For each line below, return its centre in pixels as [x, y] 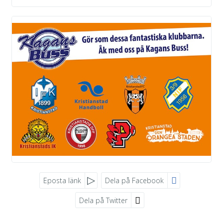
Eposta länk [62, 180]
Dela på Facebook [134, 180]
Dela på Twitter [104, 200]
